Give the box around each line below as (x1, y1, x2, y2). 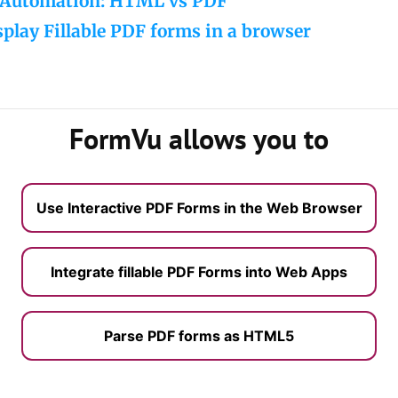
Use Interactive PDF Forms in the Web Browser (36, 198, 362, 217)
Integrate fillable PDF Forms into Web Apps (51, 262, 347, 281)
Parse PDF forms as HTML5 (104, 326, 294, 345)
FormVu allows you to (69, 119, 329, 157)
